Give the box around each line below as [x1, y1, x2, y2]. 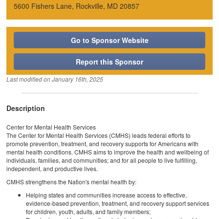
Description [6, 103, 45, 113]
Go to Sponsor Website [70, 35, 149, 45]
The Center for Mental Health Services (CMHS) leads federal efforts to [6, 131, 191, 139]
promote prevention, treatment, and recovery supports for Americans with [6, 139, 199, 148]
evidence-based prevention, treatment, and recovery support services [26, 198, 210, 207]
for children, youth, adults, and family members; [26, 207, 151, 216]
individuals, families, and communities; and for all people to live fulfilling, [6, 155, 197, 164]
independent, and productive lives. [6, 164, 98, 173]
